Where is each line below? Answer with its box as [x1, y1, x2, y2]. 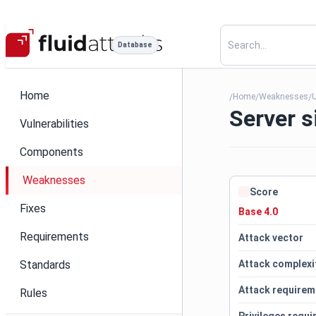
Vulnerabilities [20, 117, 89, 130]
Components [20, 145, 83, 159]
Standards [20, 258, 71, 272]
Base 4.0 [238, 206, 279, 217]
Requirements [20, 230, 89, 243]
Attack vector [238, 232, 304, 243]
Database [118, 41, 152, 49]
